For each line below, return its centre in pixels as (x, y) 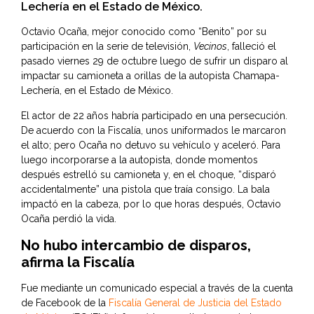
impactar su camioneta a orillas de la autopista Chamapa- (150, 76)
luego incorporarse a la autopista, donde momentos (139, 160)
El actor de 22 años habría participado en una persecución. (154, 116)
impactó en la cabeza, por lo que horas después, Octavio (151, 204)
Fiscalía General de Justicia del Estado (195, 303)
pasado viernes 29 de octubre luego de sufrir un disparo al (155, 61)
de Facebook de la (65, 303)
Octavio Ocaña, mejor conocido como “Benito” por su (144, 32)
